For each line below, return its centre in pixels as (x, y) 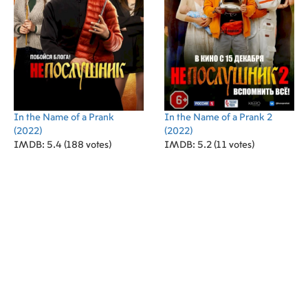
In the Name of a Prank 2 (218, 118)
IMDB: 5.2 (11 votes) (209, 145)
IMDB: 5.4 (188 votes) (63, 145)
